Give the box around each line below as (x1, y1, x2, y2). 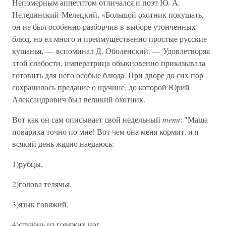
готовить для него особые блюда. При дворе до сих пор (12, 70, 203, 80)
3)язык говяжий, (12, 199, 69, 209)
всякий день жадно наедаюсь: (12, 138, 114, 149)
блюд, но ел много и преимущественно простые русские (12, 33, 207, 44)
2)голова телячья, (12, 179, 72, 189)
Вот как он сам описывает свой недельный (12, 114, 162, 125)
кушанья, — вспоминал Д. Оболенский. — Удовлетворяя (12, 45, 210, 56)
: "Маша (180, 114, 208, 125)
